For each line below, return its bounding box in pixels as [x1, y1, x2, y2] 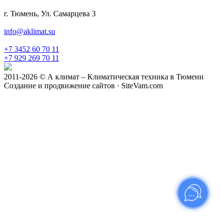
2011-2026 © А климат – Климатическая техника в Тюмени [4, 73, 204, 81]
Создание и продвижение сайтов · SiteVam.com [4, 81, 163, 90]
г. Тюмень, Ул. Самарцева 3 [4, 9, 96, 18]
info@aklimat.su [4, 27, 55, 36]
